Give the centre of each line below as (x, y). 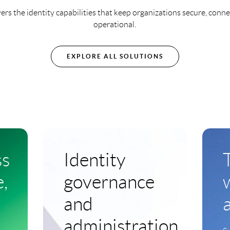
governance (109, 182)
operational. (115, 24)
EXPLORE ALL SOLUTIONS (115, 56)
